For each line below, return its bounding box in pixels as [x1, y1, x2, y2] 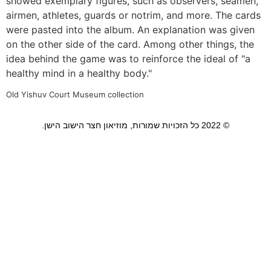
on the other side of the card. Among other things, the [6, 38, 254, 50]
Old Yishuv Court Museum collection [6, 90, 144, 100]
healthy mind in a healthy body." [6, 67, 152, 79]
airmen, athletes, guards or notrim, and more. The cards [6, 8, 261, 21]
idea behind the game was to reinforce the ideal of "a [6, 52, 250, 65]
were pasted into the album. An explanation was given [6, 23, 255, 36]
